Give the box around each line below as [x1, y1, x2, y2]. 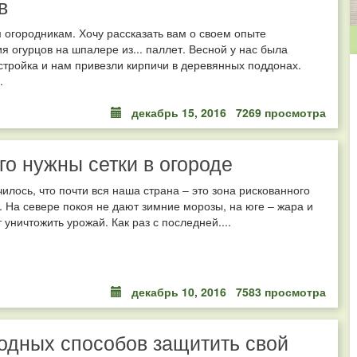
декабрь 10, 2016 [131, 283, 226, 300]
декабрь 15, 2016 [131, 104, 226, 121]
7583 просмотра [236, 283, 326, 300]
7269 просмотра [236, 104, 326, 121]
